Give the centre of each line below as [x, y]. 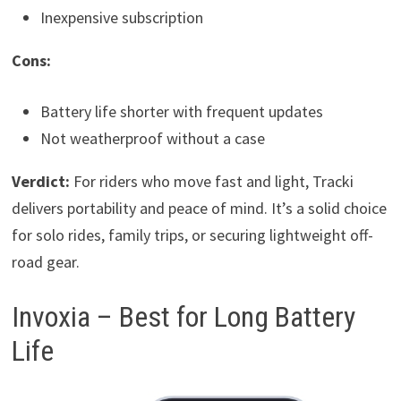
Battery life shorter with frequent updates [181, 111]
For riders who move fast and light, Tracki [211, 181]
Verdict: [40, 181]
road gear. [45, 261]
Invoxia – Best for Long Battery [183, 316]
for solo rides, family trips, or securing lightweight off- [192, 235]
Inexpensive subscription [121, 17]
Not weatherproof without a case [152, 138]
